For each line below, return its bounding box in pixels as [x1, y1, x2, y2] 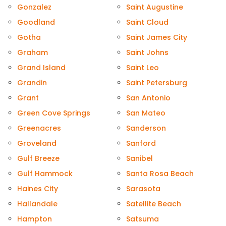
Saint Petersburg [126, 78, 187, 88]
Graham [17, 47, 48, 58]
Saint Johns [126, 47, 168, 58]
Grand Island [17, 63, 66, 73]
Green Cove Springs [17, 108, 90, 119]
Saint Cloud [126, 17, 168, 28]
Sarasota [126, 184, 160, 194]
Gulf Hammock [17, 168, 73, 179]
